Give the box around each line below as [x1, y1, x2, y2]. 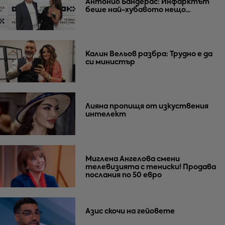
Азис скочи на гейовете [85, 208, 175, 215]
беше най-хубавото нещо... [85, 6, 190, 14]
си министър [85, 58, 135, 66]
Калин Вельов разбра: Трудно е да [85, 50, 212, 58]
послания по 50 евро [85, 171, 162, 179]
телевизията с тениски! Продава [85, 163, 216, 171]
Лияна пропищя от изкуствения [85, 103, 208, 110]
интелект [85, 111, 126, 119]
